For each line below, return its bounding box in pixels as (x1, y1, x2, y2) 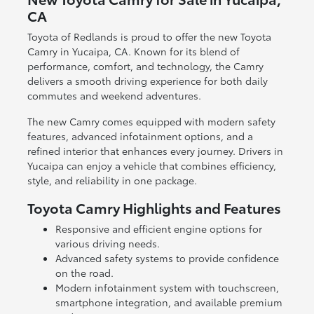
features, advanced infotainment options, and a (27, 128, 253, 143)
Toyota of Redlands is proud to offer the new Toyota (27, 29, 271, 43)
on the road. (55, 265, 114, 280)
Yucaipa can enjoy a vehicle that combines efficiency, (27, 158, 276, 172)
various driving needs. (55, 235, 160, 250)
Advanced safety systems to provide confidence (55, 250, 279, 265)
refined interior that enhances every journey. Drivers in (27, 143, 283, 158)
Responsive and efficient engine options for (55, 221, 262, 235)
